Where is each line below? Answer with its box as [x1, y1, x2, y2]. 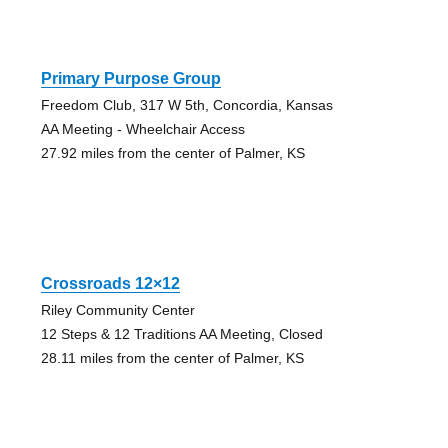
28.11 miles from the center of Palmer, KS [40, 349, 304, 366]
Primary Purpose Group [40, 69, 221, 87]
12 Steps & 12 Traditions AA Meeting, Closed [40, 325, 323, 342]
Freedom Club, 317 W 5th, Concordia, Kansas [40, 96, 333, 113]
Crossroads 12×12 [40, 274, 180, 292]
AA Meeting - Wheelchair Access [40, 120, 245, 137]
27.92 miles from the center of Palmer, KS [40, 144, 305, 161]
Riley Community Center [40, 301, 195, 318]
